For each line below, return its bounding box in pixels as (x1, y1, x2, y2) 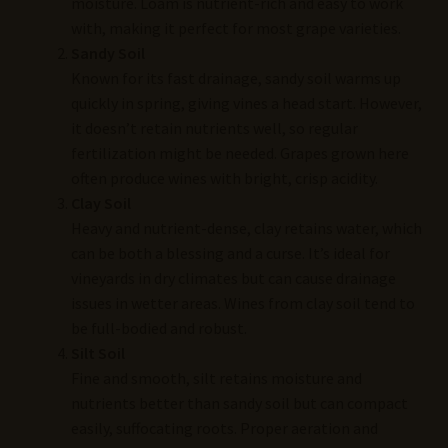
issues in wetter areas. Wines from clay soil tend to (70, 292, 415, 313)
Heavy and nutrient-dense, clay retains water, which (70, 217, 422, 238)
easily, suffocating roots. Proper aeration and (70, 417, 378, 438)
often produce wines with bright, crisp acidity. (70, 167, 378, 188)
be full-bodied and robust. (70, 317, 247, 338)
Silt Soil (70, 342, 125, 363)
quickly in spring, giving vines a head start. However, (70, 92, 422, 113)
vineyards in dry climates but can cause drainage (70, 267, 396, 288)
